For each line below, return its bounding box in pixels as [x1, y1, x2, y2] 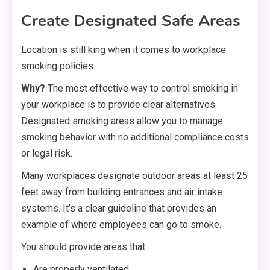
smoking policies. [21, 60, 95, 72]
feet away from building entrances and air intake [21, 186, 222, 198]
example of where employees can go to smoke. [21, 219, 221, 231]
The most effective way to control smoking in [45, 83, 238, 95]
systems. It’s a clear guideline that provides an [21, 202, 216, 215]
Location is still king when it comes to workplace [21, 44, 226, 56]
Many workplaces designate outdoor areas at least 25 [21, 170, 248, 182]
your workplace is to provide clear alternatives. [21, 99, 217, 111]
